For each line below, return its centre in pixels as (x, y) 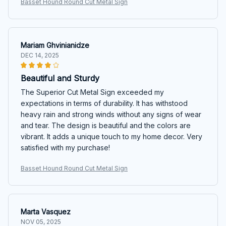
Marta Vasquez (46, 211)
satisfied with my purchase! (65, 147)
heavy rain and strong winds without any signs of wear (111, 114)
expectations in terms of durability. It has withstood (104, 103)
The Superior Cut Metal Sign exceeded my (92, 92)
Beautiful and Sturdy (60, 78)
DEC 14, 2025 (40, 55)
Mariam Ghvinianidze (55, 45)
